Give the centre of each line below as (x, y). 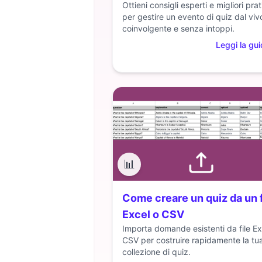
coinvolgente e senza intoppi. (178, 28)
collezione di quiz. (156, 252)
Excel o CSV (153, 214)
